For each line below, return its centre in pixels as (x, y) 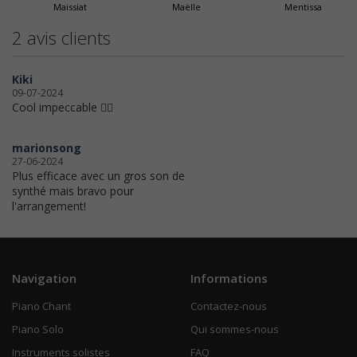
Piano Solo (38, 329)
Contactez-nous (229, 306)
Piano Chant (41, 306)
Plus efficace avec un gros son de (98, 175)
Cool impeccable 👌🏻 (63, 107)
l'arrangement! (49, 206)
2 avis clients (61, 38)
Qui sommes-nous (235, 329)
